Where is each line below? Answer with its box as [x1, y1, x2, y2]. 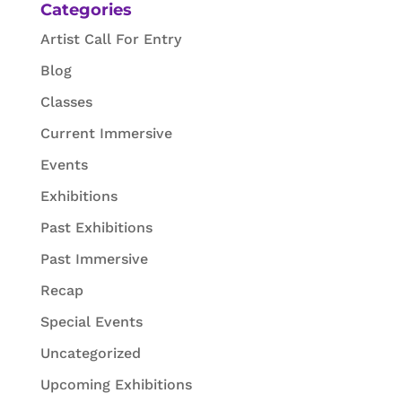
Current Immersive [39, 124, 172, 142]
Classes [39, 92, 92, 110]
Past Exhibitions [39, 218, 153, 236]
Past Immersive [39, 249, 148, 267]
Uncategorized [39, 344, 141, 362]
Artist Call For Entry [39, 30, 181, 48]
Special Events [39, 312, 143, 330]
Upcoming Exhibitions [39, 375, 192, 393]
